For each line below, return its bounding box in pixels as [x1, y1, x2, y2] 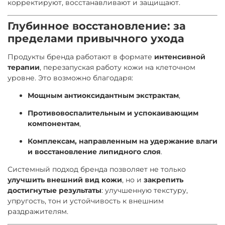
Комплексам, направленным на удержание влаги [28, 136, 217, 146]
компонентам [28, 119, 79, 128]
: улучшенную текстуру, [101, 185, 188, 195]
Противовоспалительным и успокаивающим [28, 108, 198, 118]
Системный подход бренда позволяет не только [8, 164, 186, 174]
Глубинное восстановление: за [8, 19, 186, 32]
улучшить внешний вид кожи [8, 175, 122, 184]
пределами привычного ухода [8, 32, 184, 45]
